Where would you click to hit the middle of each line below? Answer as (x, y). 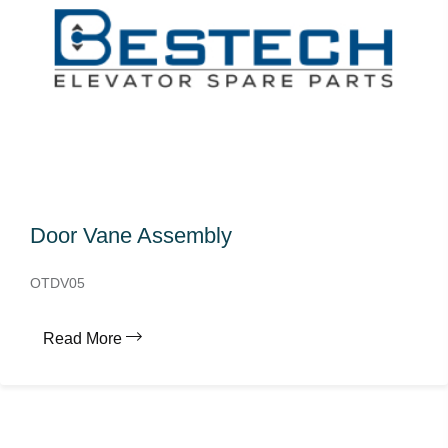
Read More (82, 338)
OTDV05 (57, 283)
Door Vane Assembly (131, 235)
